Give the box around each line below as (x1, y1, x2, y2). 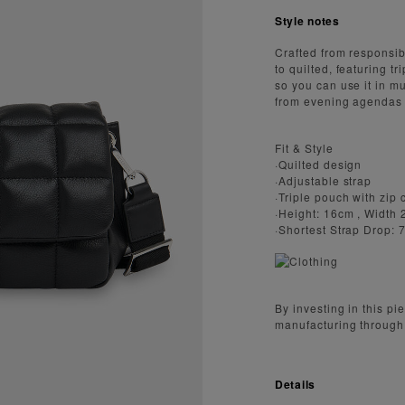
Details (275, 376, 316, 393)
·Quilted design (275, 155, 363, 172)
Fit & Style (275, 139, 334, 155)
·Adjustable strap (275, 172, 372, 188)
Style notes (275, 12, 340, 29)
